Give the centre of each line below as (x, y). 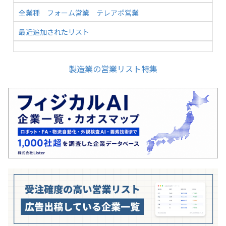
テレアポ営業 (118, 13)
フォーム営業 (68, 13)
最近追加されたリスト (54, 32)
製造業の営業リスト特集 (113, 69)
